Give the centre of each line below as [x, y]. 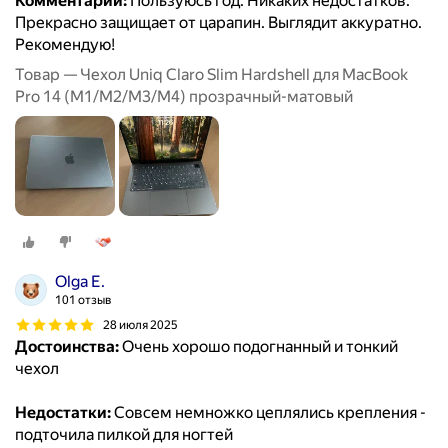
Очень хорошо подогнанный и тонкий [258, 347]
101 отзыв [83, 300]
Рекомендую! [65, 45]
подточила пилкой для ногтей [124, 435]
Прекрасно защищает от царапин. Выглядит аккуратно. [218, 23]
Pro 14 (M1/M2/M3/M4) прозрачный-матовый [184, 97]
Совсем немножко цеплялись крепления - [268, 413]
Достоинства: [67, 347]
